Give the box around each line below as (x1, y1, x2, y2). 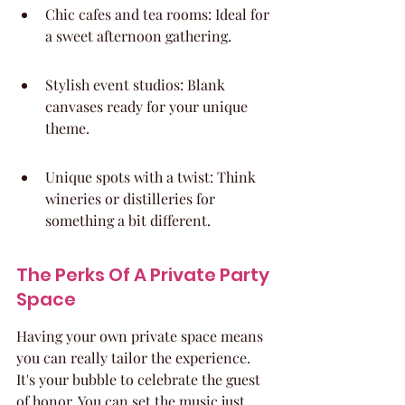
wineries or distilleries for (45, 189, 219, 208)
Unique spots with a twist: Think (45, 167, 259, 186)
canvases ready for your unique (45, 97, 251, 116)
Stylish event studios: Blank (45, 75, 229, 94)
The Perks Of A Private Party (16, 262, 273, 287)
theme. (45, 118, 89, 137)
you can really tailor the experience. (16, 348, 254, 367)
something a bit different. (45, 211, 211, 230)
